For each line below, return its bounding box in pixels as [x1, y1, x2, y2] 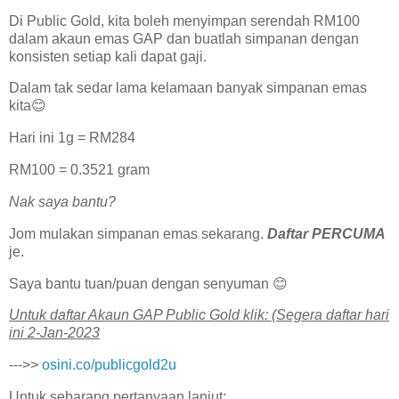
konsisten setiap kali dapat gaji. [9, 48, 207, 64]
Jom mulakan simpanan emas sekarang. [9, 225, 267, 241]
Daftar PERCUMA [267, 225, 386, 241]
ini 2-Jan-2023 [9, 325, 100, 341]
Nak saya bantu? [9, 193, 116, 209]
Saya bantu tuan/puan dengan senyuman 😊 [9, 275, 288, 291]
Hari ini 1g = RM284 [9, 130, 135, 146]
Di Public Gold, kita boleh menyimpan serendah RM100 [9, 12, 360, 28]
